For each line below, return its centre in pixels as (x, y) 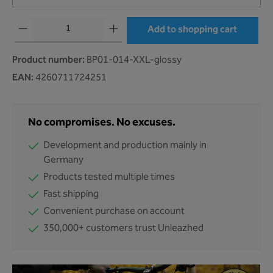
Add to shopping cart (193, 30)
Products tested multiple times (109, 178)
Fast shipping (71, 195)
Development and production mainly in (125, 146)
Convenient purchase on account (114, 212)
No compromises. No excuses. (102, 123)
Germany (63, 161)
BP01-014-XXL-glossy (134, 61)
